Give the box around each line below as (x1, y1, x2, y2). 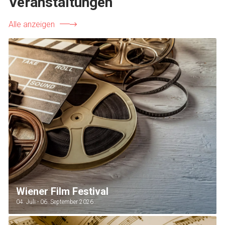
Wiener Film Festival (16, 185, 108, 197)
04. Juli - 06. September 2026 (16, 198, 93, 205)
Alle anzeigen (9, 20, 55, 29)
